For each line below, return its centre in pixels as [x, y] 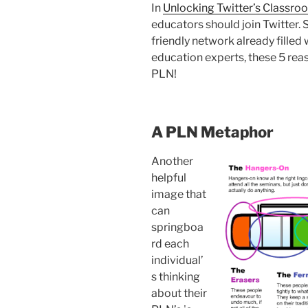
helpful [169, 178]
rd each [170, 244]
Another [172, 162]
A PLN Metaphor [212, 132]
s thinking [176, 277]
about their [179, 294]
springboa [177, 228]
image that [179, 195]
